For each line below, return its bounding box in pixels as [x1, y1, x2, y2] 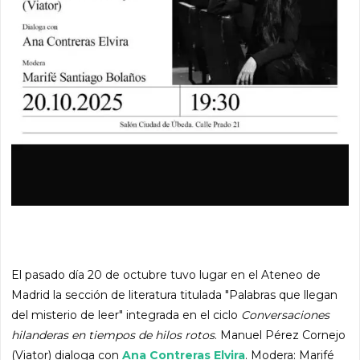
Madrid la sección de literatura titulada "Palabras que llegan [11, 288, 338, 303]
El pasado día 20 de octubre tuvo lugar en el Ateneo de [11, 268, 321, 283]
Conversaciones [241, 308, 330, 323]
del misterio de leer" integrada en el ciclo [11, 308, 242, 323]
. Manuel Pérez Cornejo [215, 328, 346, 343]
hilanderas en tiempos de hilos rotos [11, 328, 215, 343]
